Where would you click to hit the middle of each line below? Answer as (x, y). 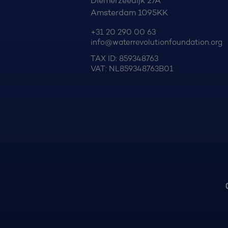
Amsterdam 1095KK (130, 12)
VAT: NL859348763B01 (132, 69)
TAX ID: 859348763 (125, 59)
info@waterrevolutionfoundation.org (157, 42)
